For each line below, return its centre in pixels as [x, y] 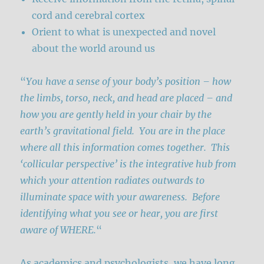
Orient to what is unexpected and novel [124, 32]
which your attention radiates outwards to [113, 180]
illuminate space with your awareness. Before [120, 197]
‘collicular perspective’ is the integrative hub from [128, 164]
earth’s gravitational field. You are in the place [123, 131]
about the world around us [94, 48]
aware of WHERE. [58, 230]
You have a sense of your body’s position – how [129, 81]
